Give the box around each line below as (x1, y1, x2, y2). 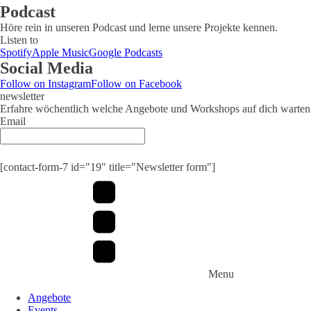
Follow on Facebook (91, 78, 182, 90)
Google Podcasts (89, 47, 162, 58)
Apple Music (32, 47, 89, 58)
